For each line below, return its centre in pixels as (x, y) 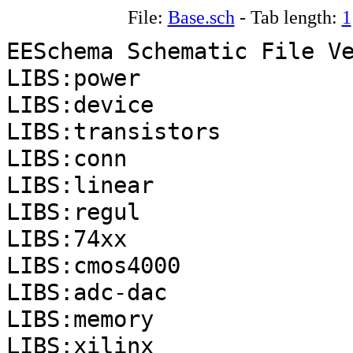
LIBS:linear (80, 185)
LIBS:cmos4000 (93, 266)
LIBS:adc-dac (87, 292)
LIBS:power (73, 78)
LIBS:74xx (67, 239)
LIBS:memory (80, 319)
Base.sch (201, 17)
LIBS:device (80, 105)
